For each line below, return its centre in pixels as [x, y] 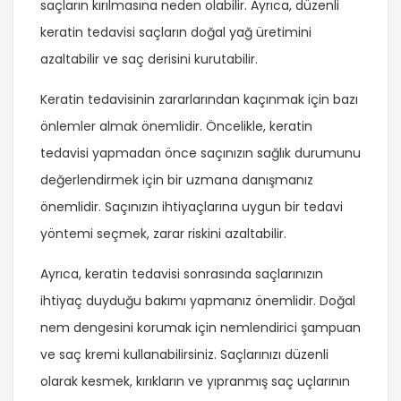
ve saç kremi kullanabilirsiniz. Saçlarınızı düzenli [184, 355]
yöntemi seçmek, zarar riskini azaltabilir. [163, 234]
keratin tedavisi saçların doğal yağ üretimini [176, 33]
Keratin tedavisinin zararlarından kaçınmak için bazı [199, 100]
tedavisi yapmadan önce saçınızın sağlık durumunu [200, 154]
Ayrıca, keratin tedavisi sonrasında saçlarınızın [182, 274]
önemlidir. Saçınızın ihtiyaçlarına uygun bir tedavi [192, 207]
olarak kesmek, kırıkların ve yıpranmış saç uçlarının [195, 382]
